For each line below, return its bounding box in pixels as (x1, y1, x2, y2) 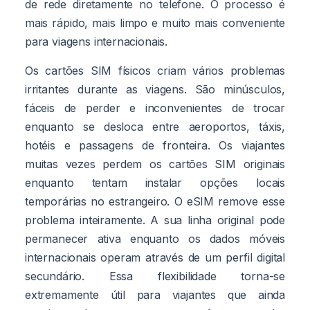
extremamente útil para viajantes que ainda (25, 287, 285, 302)
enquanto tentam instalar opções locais (25, 175, 285, 190)
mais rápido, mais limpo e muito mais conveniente (25, 15, 285, 30)
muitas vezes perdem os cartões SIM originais (25, 156, 285, 171)
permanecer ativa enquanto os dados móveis (25, 231, 285, 246)
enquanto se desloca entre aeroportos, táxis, (25, 119, 285, 134)
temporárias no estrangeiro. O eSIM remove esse (25, 194, 285, 208)
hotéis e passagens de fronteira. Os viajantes (25, 138, 285, 152)
